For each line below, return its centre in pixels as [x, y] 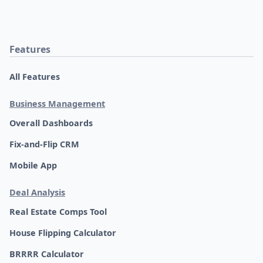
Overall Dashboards [51, 123]
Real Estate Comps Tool [58, 211]
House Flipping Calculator [63, 232]
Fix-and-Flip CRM [44, 144]
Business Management [57, 103]
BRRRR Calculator [47, 254]
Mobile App [33, 165]
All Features [35, 76]
